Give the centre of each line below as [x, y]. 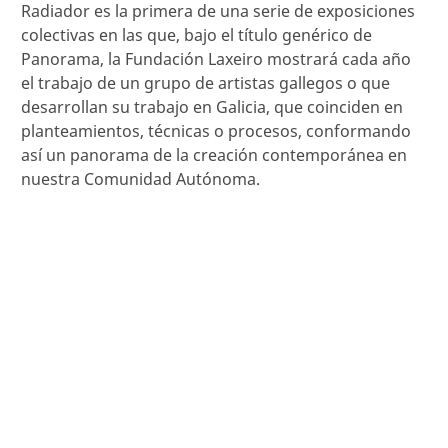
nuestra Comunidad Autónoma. [140, 179]
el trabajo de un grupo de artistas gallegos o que [205, 83]
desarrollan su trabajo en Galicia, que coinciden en [212, 107]
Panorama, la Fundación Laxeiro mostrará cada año [216, 59]
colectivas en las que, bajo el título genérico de [196, 35]
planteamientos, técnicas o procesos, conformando [216, 131]
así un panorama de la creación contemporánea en [214, 155]
